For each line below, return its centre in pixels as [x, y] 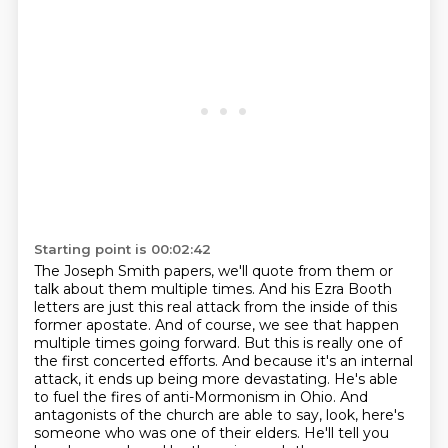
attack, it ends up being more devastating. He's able [215, 379]
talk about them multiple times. [146, 289]
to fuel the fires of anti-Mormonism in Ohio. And [200, 397]
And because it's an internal [317, 361]
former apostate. [94, 325]
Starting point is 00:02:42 [122, 249]
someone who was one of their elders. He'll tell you [211, 433]
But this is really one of [322, 343]
